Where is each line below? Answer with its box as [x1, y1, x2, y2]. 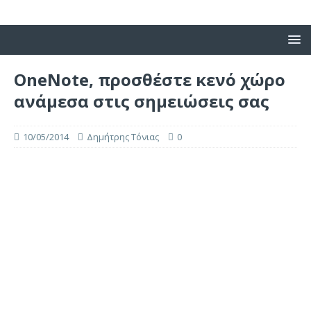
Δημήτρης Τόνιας [87, 131, 159, 143]
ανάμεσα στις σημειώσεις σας [14, 90, 269, 112]
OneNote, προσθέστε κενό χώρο [14, 68, 285, 91]
